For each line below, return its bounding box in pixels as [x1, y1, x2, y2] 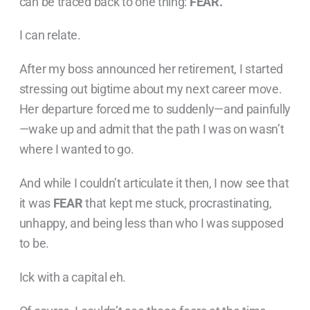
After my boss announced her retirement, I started [19, 62, 284, 77]
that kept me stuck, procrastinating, [82, 195, 272, 210]
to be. [19, 235, 49, 250]
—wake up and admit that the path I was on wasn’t [19, 122, 284, 137]
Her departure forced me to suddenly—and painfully [19, 102, 291, 117]
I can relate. [19, 28, 81, 43]
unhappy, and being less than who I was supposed [19, 215, 284, 230]
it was [19, 195, 53, 210]
